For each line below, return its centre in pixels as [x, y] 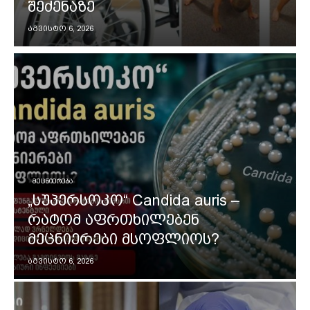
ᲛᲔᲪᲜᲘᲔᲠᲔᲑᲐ [53, 181]
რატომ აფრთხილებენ [113, 220]
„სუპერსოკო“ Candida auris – [134, 201]
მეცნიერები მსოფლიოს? [124, 239]
